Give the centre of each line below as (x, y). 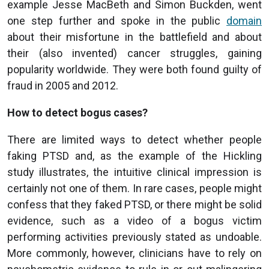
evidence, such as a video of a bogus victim (134, 220)
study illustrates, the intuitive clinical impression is (134, 172)
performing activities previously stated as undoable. (134, 237)
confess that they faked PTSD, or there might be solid (134, 204)
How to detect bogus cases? (77, 112)
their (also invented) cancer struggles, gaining (134, 53)
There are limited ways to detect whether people (134, 139)
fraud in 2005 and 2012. (63, 85)
